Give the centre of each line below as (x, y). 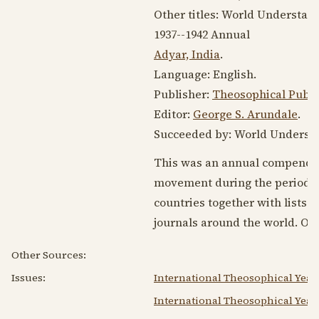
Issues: (28, 277)
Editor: (173, 114)
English (233, 74)
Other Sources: (49, 255)
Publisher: (183, 94)
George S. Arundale (245, 114)
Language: (183, 74)
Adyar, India (187, 54)
